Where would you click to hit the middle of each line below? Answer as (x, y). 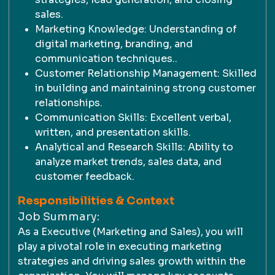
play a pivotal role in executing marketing (120, 246)
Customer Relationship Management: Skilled (146, 73)
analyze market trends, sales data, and (128, 162)
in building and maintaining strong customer (145, 88)
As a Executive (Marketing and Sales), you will (130, 232)
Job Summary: (59, 217)
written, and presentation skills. (113, 132)
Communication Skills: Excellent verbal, (133, 118)
